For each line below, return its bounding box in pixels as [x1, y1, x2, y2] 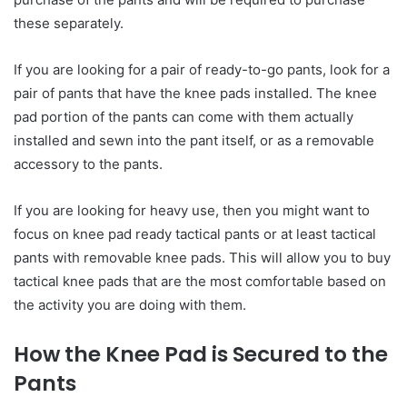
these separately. [14, 15, 124, 32]
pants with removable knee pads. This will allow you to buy [14, 249, 391, 266]
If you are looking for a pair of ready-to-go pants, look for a [14, 61, 390, 78]
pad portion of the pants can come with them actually [14, 108, 353, 125]
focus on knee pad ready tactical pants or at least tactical [14, 225, 376, 243]
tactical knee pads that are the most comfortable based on [14, 273, 386, 290]
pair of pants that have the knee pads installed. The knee [14, 84, 377, 102]
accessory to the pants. [14, 155, 163, 173]
